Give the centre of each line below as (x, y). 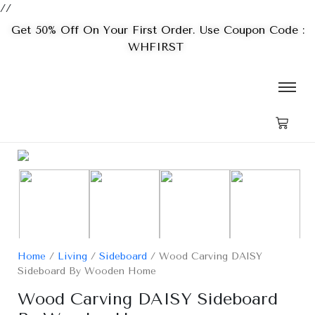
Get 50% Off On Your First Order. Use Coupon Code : (157, 30)
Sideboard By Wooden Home (87, 271)
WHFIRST (157, 47)
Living (72, 256)
